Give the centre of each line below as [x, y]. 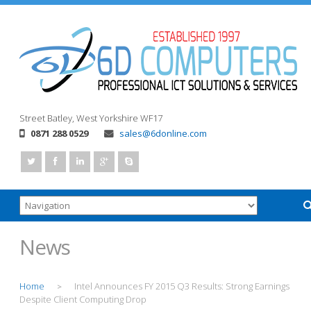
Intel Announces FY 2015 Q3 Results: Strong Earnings [182, 286]
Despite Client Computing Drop [83, 299]
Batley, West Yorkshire [93, 118]
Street [32, 118]
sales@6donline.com [163, 133]
